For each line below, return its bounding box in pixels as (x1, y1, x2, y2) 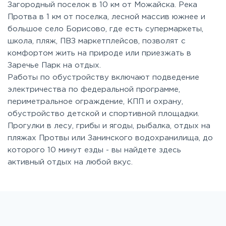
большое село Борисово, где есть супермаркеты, (8, 25, 203, 32)
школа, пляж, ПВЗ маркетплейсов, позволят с (8, 37, 186, 44)
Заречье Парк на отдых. (8, 62, 103, 69)
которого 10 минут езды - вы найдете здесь (8, 146, 181, 153)
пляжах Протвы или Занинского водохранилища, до (8, 134, 213, 141)
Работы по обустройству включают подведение (8, 74, 199, 81)
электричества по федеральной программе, (8, 86, 180, 93)
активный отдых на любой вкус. (8, 158, 138, 165)
